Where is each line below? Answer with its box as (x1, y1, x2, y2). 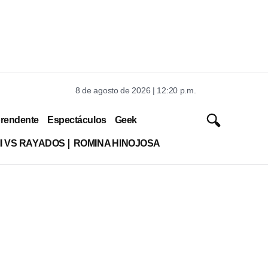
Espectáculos (47, 114, 106, 125)
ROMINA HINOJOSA (73, 138, 160, 148)
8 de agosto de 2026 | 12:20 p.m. (75, 86, 196, 95)
